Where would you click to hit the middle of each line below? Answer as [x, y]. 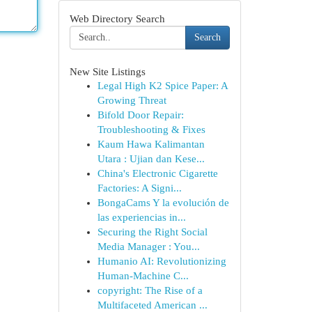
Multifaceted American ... [152, 305]
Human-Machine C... [143, 276]
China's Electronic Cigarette [157, 173]
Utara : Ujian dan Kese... [151, 159]
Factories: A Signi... [139, 188]
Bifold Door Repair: [140, 115]
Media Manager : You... [148, 247]
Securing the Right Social [152, 232]
